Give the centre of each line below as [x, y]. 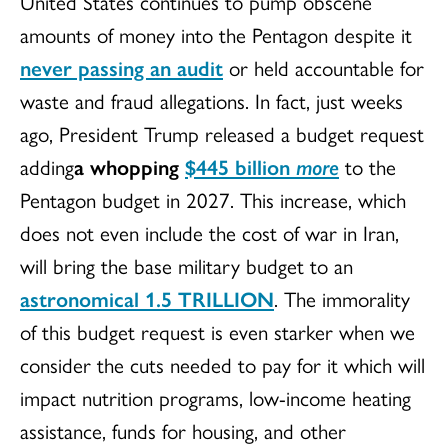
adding [47, 166]
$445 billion [240, 166]
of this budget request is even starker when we [217, 331]
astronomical [82, 298]
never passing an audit [121, 67]
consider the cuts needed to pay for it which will [222, 364]
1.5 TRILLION [209, 298]
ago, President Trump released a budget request [222, 133]
